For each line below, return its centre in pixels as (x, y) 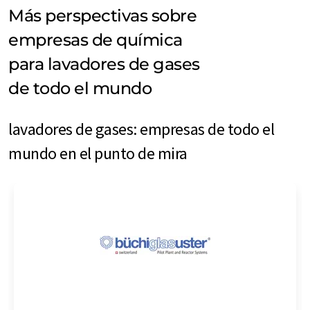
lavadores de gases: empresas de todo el (142, 129)
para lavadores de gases (104, 64)
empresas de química (95, 39)
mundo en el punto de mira (98, 153)
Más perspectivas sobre (103, 15)
